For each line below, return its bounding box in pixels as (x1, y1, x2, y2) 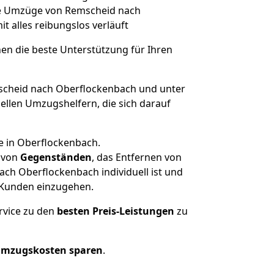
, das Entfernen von (91, 150, 182, 164)
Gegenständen (20, 150, 92, 164)
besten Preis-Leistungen (57, 204, 174, 218)
